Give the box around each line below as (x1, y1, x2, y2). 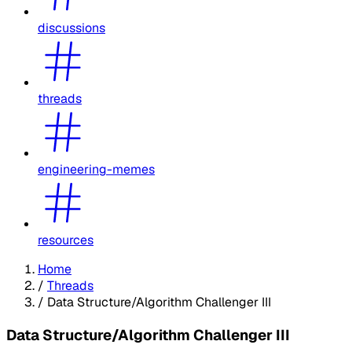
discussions (38, 19, 105, 36)
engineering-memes (38, 160, 155, 178)
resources (38, 231, 93, 248)
